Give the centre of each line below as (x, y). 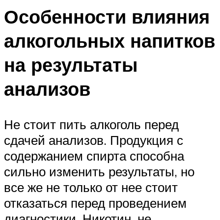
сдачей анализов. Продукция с (94, 140)
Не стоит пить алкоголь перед (91, 124)
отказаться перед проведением (95, 203)
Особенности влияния (107, 16)
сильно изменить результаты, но (99, 171)
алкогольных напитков (110, 40)
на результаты (71, 64)
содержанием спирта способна (94, 155)
